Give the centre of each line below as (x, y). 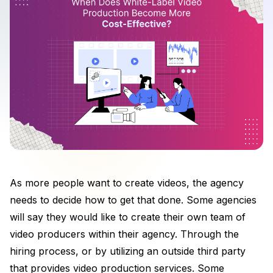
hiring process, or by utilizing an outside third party (128, 251)
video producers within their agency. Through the (124, 234)
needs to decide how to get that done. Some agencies (133, 200)
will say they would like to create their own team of (128, 217)
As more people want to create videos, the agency (127, 183)
